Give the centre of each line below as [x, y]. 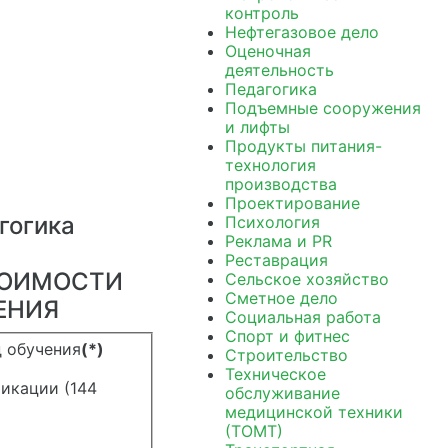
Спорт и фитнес [287, 336]
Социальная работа [302, 317]
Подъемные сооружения [322, 108]
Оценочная [267, 51]
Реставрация [276, 260]
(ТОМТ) [253, 431]
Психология [272, 222]
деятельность [279, 70]
